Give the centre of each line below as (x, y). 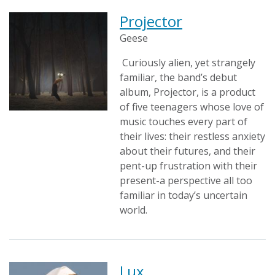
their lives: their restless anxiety (192, 136)
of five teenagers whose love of (192, 107)
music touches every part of (184, 122)
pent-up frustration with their (188, 166)
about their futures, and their (188, 151)
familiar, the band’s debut (178, 77)
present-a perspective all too (186, 180)
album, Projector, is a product (188, 92)
